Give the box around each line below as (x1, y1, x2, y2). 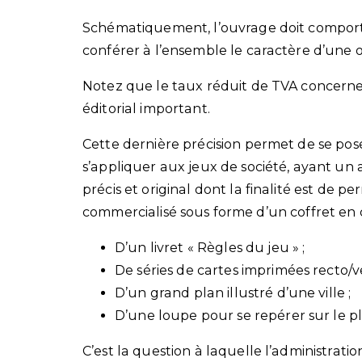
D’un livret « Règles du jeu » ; (115, 239, 305, 255)
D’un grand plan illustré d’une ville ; (115, 284, 351, 301)
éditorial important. (82, 100, 210, 116)
